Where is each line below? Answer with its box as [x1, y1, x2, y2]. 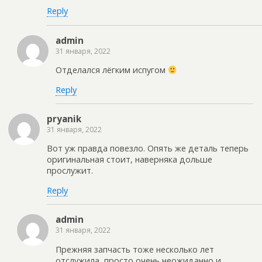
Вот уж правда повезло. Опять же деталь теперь [47, 143, 249, 154]
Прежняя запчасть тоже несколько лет [56, 243, 214, 255]
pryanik [47, 112, 81, 125]
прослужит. [47, 165, 93, 177]
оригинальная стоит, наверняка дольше [47, 154, 212, 166]
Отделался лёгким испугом [56, 64, 168, 76]
